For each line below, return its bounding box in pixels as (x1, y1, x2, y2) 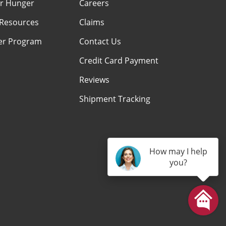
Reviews (79, 74, 109, 86)
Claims (79, 17, 104, 28)
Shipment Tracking (79, 93, 150, 105)
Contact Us (79, 36, 121, 47)
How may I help (149, 146, 207, 157)
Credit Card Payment (79, 55, 158, 67)
